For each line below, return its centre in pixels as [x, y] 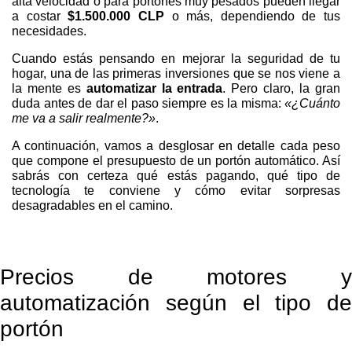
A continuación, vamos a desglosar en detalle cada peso [176, 146]
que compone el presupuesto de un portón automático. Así [176, 161]
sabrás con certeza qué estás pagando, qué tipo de [176, 176]
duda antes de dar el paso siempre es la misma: [148, 104]
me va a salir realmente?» [84, 119]
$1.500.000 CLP [116, 16]
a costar [40, 16]
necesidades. [49, 31]
